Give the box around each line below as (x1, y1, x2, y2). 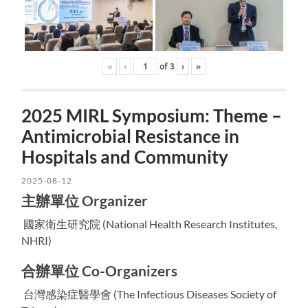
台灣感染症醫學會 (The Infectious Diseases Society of (21, 287, 277, 300)
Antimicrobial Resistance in (21, 125, 240, 146)
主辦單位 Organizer (21, 191, 148, 209)
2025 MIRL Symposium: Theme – (21, 104, 283, 126)
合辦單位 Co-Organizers (21, 261, 178, 279)
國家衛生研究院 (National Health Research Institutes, (21, 217, 278, 230)
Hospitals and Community (21, 146, 229, 167)
